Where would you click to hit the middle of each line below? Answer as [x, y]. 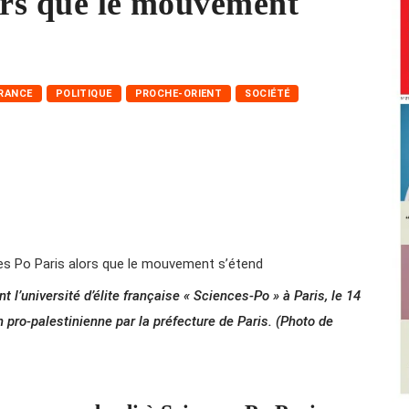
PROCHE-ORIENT [178, 93]
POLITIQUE [84, 93]
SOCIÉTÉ [267, 93]
